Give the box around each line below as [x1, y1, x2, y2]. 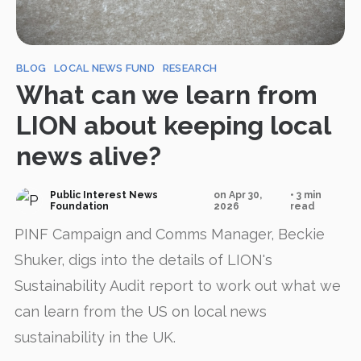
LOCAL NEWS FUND [54, 62, 155, 74]
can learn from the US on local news [14, 303, 267, 320]
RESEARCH [162, 62, 218, 74]
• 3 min [290, 189, 322, 201]
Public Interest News [50, 189, 158, 201]
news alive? [16, 141, 161, 171]
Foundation [50, 201, 109, 212]
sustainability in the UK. [14, 329, 176, 346]
